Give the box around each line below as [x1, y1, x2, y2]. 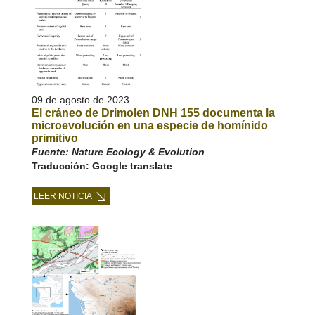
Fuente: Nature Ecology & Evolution [31, 146, 205, 157]
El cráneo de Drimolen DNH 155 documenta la [31, 107, 275, 119]
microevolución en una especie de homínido [31, 120, 268, 131]
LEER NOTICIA [33, 191, 92, 201]
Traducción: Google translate [31, 160, 172, 172]
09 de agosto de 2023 [31, 94, 129, 105]
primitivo [31, 132, 78, 144]
